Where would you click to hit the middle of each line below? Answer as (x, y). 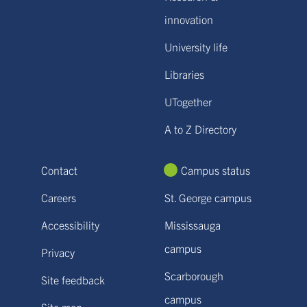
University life (196, 47)
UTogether (188, 101)
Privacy (58, 252)
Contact (59, 170)
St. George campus (208, 197)
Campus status (216, 170)
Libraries (184, 74)
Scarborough (194, 275)
